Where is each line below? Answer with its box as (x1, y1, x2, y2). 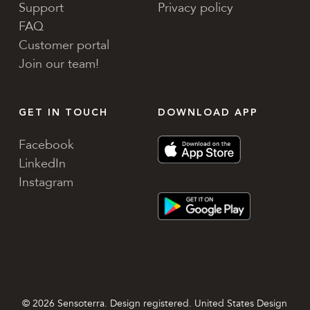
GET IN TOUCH (19, 108, 109, 118)
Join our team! (19, 56, 100, 72)
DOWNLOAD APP (158, 108, 258, 118)
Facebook (19, 137, 75, 153)
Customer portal (19, 37, 110, 53)
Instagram (19, 174, 74, 190)
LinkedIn (19, 156, 66, 172)
